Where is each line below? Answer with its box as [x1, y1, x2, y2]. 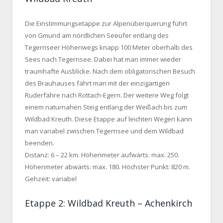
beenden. [25, 138, 54, 147]
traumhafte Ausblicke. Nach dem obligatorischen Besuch [25, 66, 195, 76]
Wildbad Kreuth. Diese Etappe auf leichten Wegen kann [25, 114, 192, 123]
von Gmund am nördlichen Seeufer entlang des [25, 30, 169, 40]
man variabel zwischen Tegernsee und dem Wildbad [25, 126, 184, 135]
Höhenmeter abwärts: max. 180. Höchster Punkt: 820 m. [25, 162, 190, 171]
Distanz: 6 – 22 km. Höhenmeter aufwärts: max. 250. [25, 150, 179, 159]
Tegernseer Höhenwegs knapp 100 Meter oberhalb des [25, 42, 193, 52]
